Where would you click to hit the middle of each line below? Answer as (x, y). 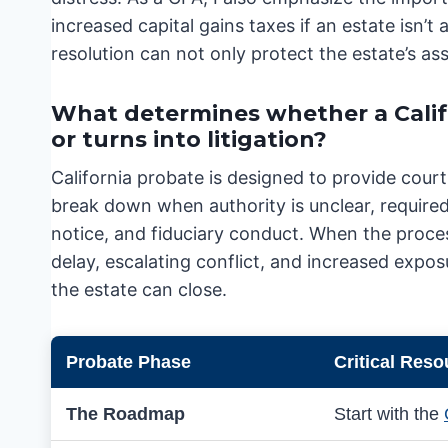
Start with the (389, 414)
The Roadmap (125, 414)
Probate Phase (128, 362)
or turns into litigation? (189, 140)
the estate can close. (139, 290)
